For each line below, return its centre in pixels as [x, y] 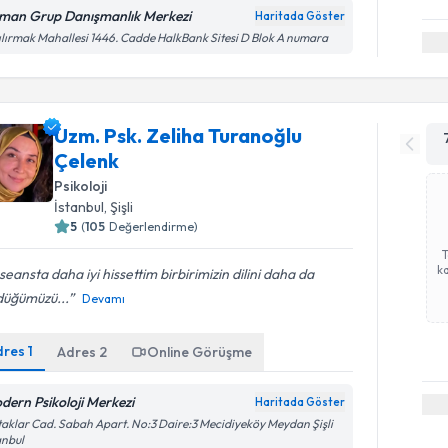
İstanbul [79, 206]
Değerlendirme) [154, 226]
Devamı [104, 298]
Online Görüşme [200, 351]
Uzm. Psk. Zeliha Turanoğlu [178, 135]
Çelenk [87, 160]
